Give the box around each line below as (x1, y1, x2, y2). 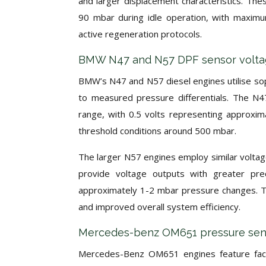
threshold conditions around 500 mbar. (78, 125, 236, 137)
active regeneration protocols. (78, 28, 202, 40)
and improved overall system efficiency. (78, 201, 240, 213)
